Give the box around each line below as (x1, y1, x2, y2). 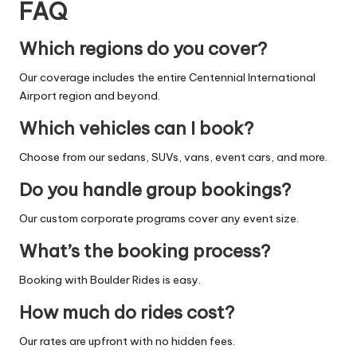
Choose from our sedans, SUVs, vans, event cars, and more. (19, 149, 328, 164)
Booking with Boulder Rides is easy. (19, 272, 201, 287)
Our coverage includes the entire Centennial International (19, 69, 316, 84)
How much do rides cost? (19, 300, 234, 324)
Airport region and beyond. (19, 88, 160, 103)
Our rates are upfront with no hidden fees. (19, 333, 235, 348)
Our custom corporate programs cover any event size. (19, 210, 299, 226)
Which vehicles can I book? (19, 116, 253, 139)
